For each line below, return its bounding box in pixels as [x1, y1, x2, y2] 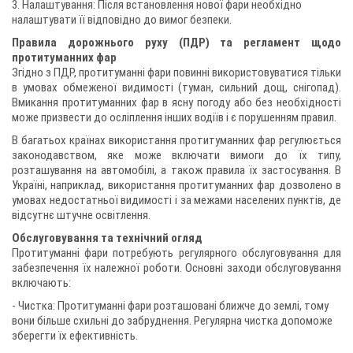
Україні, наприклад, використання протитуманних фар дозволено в [12, 178, 341, 192]
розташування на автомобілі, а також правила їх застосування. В [12, 163, 341, 177]
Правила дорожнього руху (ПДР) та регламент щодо [12, 35, 341, 50]
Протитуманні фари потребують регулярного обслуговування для [12, 246, 341, 260]
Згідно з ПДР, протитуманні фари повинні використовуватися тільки [12, 65, 341, 80]
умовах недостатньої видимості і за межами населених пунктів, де [12, 193, 341, 207]
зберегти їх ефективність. [12, 329, 138, 343]
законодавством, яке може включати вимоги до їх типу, [12, 148, 341, 162]
